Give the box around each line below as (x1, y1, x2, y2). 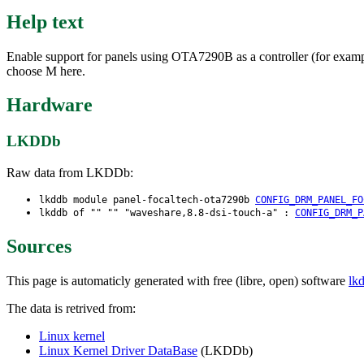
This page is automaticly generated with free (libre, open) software (6, 273, 349, 288)
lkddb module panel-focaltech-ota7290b (39, 194, 255, 206)
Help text (6, 11, 84, 32)
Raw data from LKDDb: (6, 166, 133, 180)
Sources (6, 235, 71, 257)
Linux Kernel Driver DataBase (39, 343, 197, 357)
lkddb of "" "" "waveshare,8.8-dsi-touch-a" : (39, 207, 295, 219)
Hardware (6, 94, 93, 116)
